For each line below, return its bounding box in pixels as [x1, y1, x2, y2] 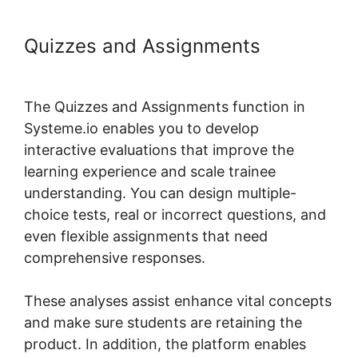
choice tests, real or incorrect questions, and [24, 205, 326, 223]
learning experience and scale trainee [24, 162, 276, 180]
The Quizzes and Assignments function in [24, 97, 305, 115]
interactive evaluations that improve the [24, 141, 294, 158]
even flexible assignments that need [24, 227, 268, 245]
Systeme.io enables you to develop [24, 119, 259, 137]
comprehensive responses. [24, 249, 205, 266]
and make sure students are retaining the [24, 313, 302, 331]
